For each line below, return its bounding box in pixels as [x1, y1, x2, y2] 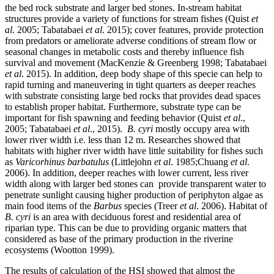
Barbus [94, 201, 122, 212]
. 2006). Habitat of [196, 201, 267, 212]
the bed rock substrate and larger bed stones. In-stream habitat [5, 2, 242, 13]
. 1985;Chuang [171, 157, 228, 168]
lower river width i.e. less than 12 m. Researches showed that [5, 135, 240, 146]
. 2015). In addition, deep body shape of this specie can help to [21, 68, 262, 80]
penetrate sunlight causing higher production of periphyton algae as [5, 190, 263, 201]
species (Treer [122, 201, 180, 212]
